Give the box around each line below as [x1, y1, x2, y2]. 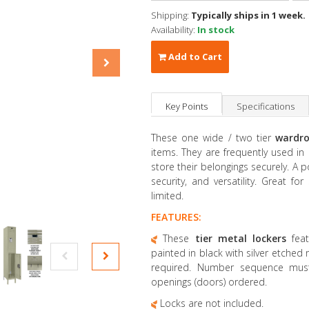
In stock [197, 23, 235, 36]
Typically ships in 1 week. [191, 9, 306, 21]
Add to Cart [166, 50, 222, 63]
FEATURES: [151, 210, 201, 223]
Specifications [237, 100, 295, 112]
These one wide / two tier [151, 131, 275, 144]
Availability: [151, 23, 197, 36]
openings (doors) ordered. [151, 275, 267, 288]
